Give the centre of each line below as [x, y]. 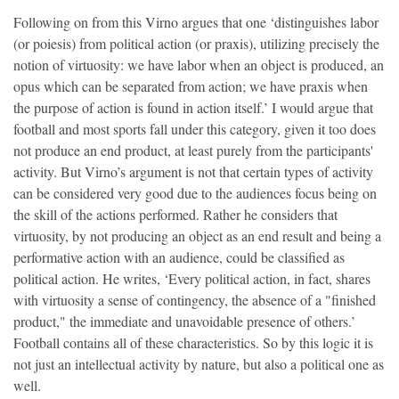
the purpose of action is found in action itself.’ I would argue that [193, 108]
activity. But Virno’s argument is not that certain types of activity [193, 172]
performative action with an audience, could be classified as [179, 257]
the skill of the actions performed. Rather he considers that [175, 215]
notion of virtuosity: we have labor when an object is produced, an [199, 65]
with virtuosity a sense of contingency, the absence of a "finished [195, 300]
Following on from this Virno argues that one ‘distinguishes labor [196, 22]
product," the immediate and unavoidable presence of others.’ [184, 322]
